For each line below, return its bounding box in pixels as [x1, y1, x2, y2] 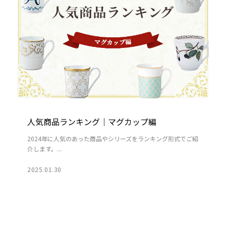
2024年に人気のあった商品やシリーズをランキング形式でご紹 [27, 134, 198, 143]
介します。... [27, 144, 62, 153]
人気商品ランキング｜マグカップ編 [27, 116, 156, 128]
